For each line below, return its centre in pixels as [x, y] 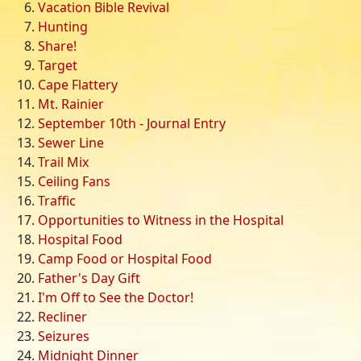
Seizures [64, 336]
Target [58, 65]
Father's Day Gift [89, 278]
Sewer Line [71, 142]
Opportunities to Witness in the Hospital [161, 220]
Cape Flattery [78, 84]
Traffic [57, 200]
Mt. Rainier [71, 104]
